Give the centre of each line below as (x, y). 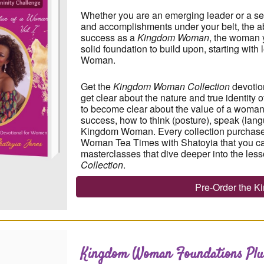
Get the (97, 86)
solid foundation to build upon (143, 49)
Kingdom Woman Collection (173, 86)
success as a (109, 37)
